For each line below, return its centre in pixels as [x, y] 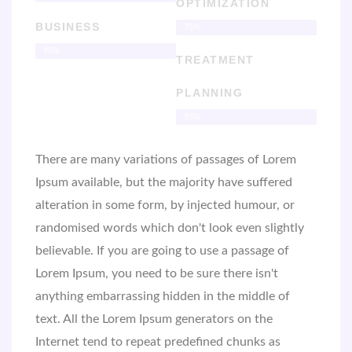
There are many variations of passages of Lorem [166, 159]
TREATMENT [215, 59]
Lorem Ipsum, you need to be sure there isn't [157, 273]
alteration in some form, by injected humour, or [165, 205]
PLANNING [209, 92]
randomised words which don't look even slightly [170, 227]
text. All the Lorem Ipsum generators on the [154, 319]
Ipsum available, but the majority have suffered [164, 182]
